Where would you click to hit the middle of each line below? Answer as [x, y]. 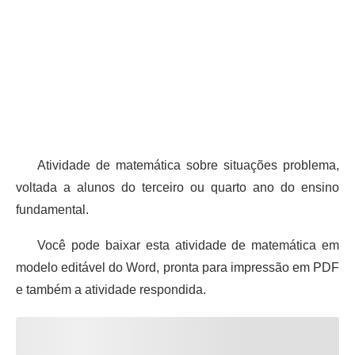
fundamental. [52, 209]
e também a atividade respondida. [111, 289]
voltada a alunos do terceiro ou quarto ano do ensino [177, 187]
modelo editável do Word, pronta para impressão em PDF [177, 267]
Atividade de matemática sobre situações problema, [177, 165]
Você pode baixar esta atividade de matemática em [177, 245]
